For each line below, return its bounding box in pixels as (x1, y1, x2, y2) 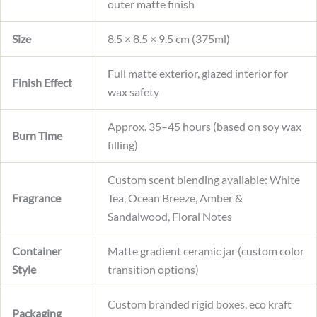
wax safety (108, 85, 159, 99)
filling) (108, 138, 138, 152)
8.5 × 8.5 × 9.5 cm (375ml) (108, 32, 230, 46)
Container (12, 244, 62, 258)
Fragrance (12, 191, 61, 205)
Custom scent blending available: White (108, 173, 300, 187)
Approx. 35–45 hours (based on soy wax (108, 120, 301, 134)
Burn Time (12, 129, 62, 143)
